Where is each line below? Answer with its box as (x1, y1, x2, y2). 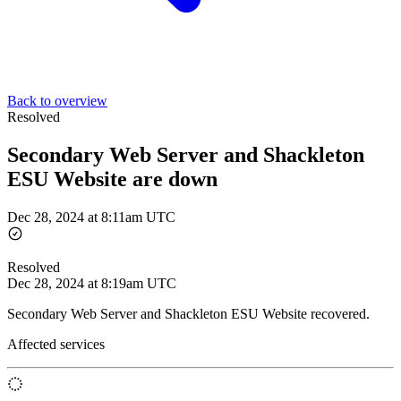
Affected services (7, 336, 105, 352)
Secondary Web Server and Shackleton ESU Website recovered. (7, 305, 370, 321)
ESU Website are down (7, 166, 218, 191)
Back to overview (7, 93, 107, 108)
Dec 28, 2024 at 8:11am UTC (7, 209, 175, 225)
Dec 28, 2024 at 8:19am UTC (7, 275, 176, 291)
